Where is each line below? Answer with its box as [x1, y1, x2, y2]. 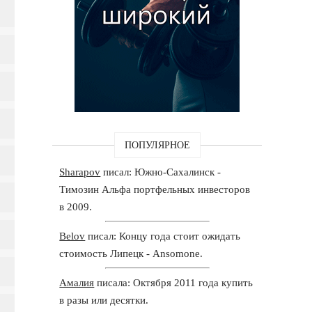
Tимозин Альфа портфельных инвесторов [59, 183, 251, 195]
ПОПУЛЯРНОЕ [124, 139, 190, 150]
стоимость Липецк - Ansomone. [59, 247, 203, 259]
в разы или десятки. [59, 294, 149, 306]
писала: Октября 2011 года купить [94, 276, 253, 288]
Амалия [59, 276, 95, 288]
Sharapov [59, 166, 101, 178]
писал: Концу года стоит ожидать [85, 230, 241, 242]
